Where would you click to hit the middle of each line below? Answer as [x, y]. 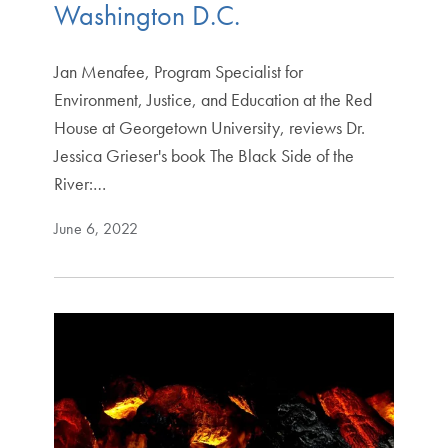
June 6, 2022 [95, 228]
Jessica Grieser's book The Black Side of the [203, 155]
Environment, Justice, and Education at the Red [212, 99]
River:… [79, 183]
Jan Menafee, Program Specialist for [178, 71]
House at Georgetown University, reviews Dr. [209, 127]
